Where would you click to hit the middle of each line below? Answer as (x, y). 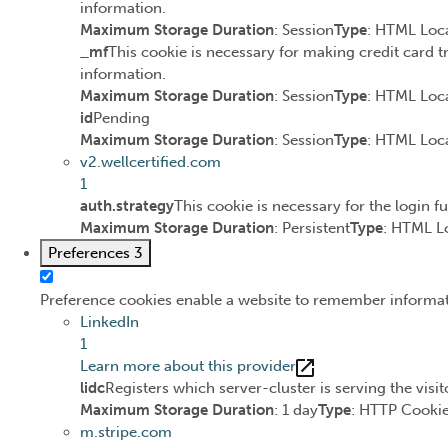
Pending (121, 118)
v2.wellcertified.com (150, 162)
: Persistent (312, 228)
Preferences (91, 253)
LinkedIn (109, 322)
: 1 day (296, 410)
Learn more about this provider (188, 366)
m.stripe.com (126, 432)
